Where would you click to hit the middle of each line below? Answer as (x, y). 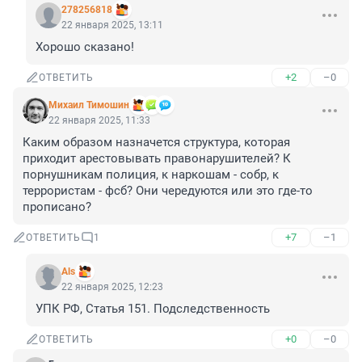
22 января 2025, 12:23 (112, 287)
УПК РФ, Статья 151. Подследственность (153, 309)
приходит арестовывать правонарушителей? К (157, 159)
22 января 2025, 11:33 (99, 121)
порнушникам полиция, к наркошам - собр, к (151, 175)
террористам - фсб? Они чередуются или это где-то (168, 191)
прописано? (57, 207)
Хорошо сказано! (85, 47)
